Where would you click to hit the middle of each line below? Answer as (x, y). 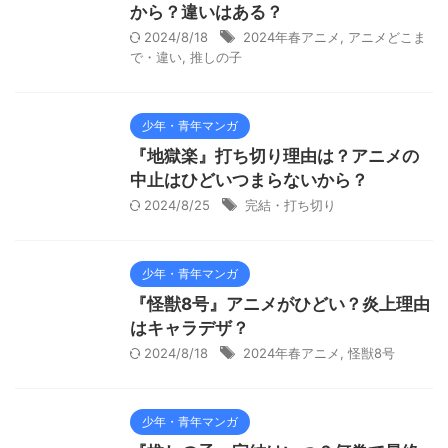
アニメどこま (387, 37)
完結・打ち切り (290, 205)
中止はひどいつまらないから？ (249, 180)
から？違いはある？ (211, 12)
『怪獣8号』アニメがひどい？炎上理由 (280, 304)
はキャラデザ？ (189, 328)
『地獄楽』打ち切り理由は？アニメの (274, 156)
